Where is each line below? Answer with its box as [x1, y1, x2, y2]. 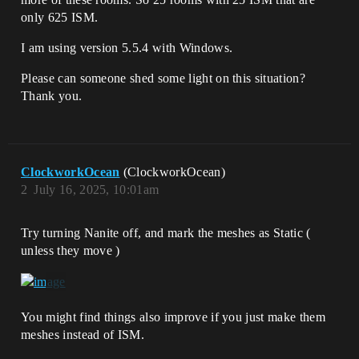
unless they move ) [21, 244, 120, 257]
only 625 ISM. [21, 10, 99, 24]
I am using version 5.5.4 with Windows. [21, 41, 233, 54]
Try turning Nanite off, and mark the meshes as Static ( [21, 226, 311, 240]
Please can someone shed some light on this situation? [21, 71, 305, 85]
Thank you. [21, 89, 83, 103]
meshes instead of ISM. [21, 328, 145, 342]
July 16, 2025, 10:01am [34, 183, 159, 196]
